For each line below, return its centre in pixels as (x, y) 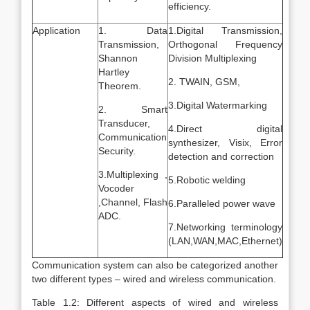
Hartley (114, 72)
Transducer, (124, 123)
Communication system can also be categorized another (155, 265)
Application (56, 30)
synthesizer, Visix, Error (225, 143)
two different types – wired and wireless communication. (154, 279)
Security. (117, 151)
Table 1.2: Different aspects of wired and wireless (155, 302)
